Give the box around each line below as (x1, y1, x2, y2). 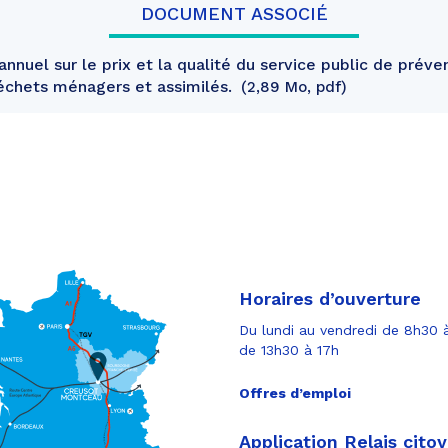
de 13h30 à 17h (239, 341, 339, 358)
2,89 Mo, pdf (247, 78, 341, 96)
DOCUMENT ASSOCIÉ (140, 3, 328, 24)
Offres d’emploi (239, 384, 351, 401)
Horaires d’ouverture (239, 287, 421, 309)
